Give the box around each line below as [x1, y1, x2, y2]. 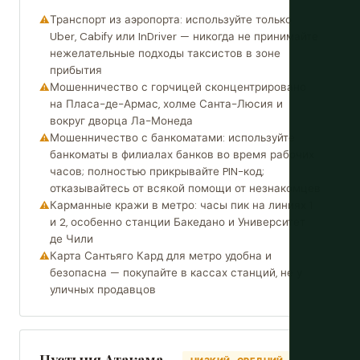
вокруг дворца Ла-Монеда [50, 114, 193, 128]
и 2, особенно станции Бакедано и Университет [50, 215, 305, 229]
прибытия [50, 63, 102, 77]
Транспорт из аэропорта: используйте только [50, 13, 292, 27]
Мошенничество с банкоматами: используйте [50, 131, 295, 145]
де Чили [50, 232, 93, 246]
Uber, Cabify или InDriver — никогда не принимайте [50, 30, 318, 43]
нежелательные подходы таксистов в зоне [50, 47, 280, 60]
